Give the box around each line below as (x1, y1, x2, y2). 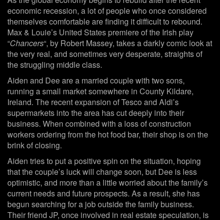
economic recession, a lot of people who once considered (7, 5, 207, 17)
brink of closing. (7, 139, 62, 151)
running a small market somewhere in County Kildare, (7, 85, 193, 97)
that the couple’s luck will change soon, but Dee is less (7, 166, 197, 178)
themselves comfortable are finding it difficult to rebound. (7, 16, 202, 27)
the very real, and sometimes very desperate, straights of (7, 48, 202, 60)
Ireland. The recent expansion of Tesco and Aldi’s (7, 96, 179, 108)
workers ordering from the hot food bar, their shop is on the (7, 129, 208, 140)
